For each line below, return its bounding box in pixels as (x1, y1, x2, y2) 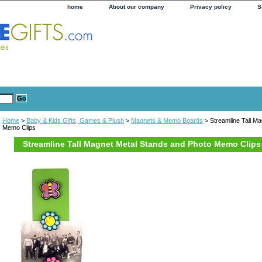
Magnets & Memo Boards (131, 116, 203, 124)
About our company (109, 4, 164, 10)
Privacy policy (190, 4, 232, 10)
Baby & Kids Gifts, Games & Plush (26, 116, 124, 124)
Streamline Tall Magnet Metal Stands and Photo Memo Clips (23, 139, 261, 149)
